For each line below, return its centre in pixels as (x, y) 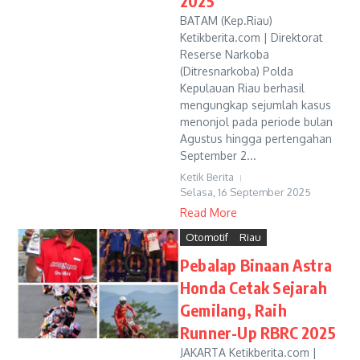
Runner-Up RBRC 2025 (258, 332)
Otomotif (207, 237)
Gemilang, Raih (233, 310)
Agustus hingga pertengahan (256, 139)
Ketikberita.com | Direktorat (252, 37)
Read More (209, 213)
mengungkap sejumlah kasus (256, 105)
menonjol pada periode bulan (256, 122)
